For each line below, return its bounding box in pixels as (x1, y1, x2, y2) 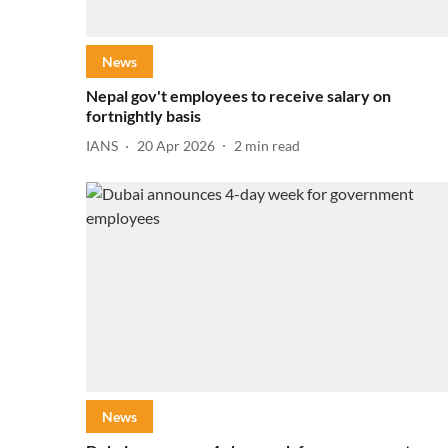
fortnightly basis (86, 105, 201, 125)
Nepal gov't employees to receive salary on (86, 85, 391, 105)
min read (245, 137, 300, 155)
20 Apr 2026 (137, 137, 215, 155)
